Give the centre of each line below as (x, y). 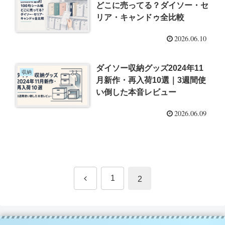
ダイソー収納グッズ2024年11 (150, 68)
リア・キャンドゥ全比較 (140, 17)
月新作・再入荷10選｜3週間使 (151, 80)
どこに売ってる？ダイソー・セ (152, 5)
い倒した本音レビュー (136, 92)
